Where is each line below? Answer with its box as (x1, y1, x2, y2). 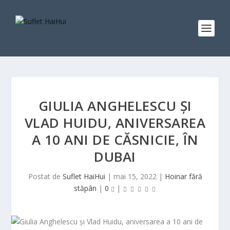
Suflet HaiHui (62, 171, 105, 181)
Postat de (28, 171, 63, 181)
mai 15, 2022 (113, 171, 157, 181)
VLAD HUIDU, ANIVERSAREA (24, 113, 206, 132)
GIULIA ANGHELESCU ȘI (38, 97, 192, 115)
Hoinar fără (164, 171, 202, 181)
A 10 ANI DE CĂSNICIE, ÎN (31, 130, 199, 149)
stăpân (73, 183, 97, 193)
